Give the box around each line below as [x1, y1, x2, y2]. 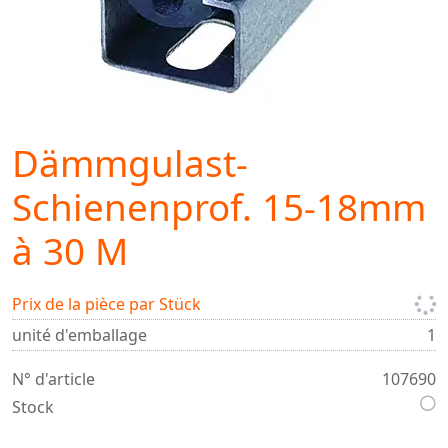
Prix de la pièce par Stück [12, 293, 201, 315]
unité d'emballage [12, 324, 147, 346]
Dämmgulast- [12, 138, 248, 188]
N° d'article [12, 368, 95, 390]
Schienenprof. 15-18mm [12, 182, 426, 232]
